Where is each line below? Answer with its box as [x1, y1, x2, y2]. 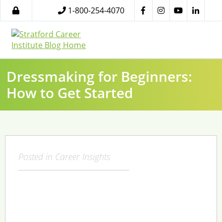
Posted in [18, 150, 55, 163]
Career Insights [55, 150, 110, 163]
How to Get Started [6, 83, 133, 102]
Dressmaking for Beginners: [6, 66, 193, 86]
